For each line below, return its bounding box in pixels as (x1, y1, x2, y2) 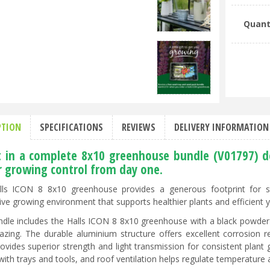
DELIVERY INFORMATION (174, 121, 269, 134)
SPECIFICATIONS (40, 121, 103, 134)
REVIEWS (122, 121, 155, 134)
